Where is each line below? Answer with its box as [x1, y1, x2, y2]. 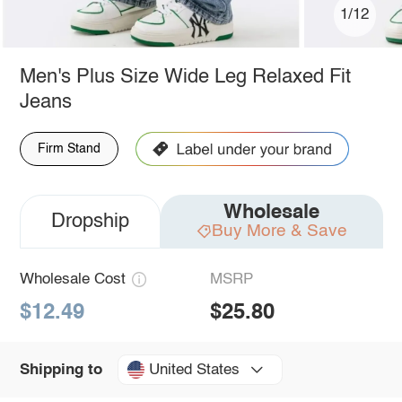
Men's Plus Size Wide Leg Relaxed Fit [19, 66, 351, 87]
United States [148, 362, 240, 378]
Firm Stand [37, 142, 100, 155]
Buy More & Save [211, 222, 347, 240]
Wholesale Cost [19, 271, 126, 287]
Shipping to [19, 362, 102, 378]
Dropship [50, 211, 129, 232]
